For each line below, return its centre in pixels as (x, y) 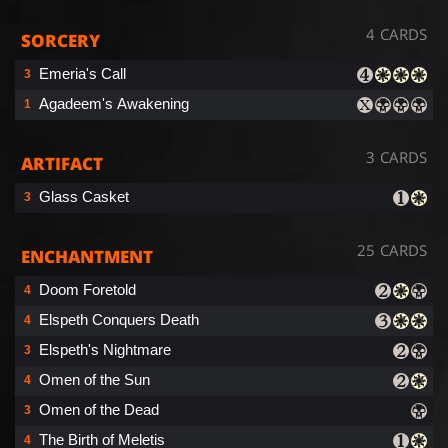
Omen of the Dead (99, 409)
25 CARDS (392, 249)
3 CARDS (396, 156)
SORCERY (60, 40)
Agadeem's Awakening (114, 103)
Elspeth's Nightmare (105, 349)
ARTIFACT (62, 163)
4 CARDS (396, 33)
